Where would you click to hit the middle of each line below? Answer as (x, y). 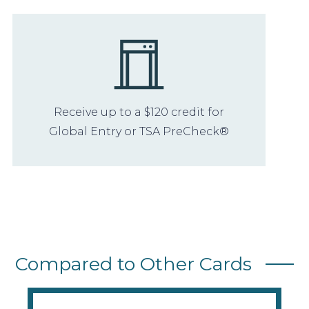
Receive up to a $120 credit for (139, 112)
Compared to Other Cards (134, 263)
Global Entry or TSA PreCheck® (139, 131)
